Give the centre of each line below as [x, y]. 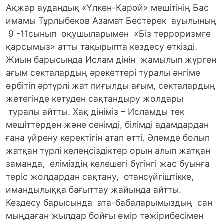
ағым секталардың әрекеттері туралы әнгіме [103, 73]
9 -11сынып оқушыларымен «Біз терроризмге [108, 34]
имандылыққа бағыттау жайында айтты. [94, 190]
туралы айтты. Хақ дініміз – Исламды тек [95, 112]
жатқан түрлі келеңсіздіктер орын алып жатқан [108, 151]
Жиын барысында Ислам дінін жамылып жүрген [111, 60]
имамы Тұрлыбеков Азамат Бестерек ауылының [111, 21]
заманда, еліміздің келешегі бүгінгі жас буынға [108, 164]
